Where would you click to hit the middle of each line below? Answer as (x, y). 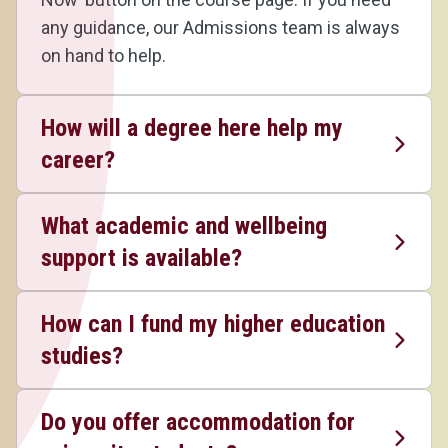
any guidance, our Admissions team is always (220, 27)
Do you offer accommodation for (198, 422)
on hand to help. (103, 55)
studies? (82, 356)
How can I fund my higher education (213, 324)
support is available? (141, 258)
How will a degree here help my (192, 128)
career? (78, 160)
